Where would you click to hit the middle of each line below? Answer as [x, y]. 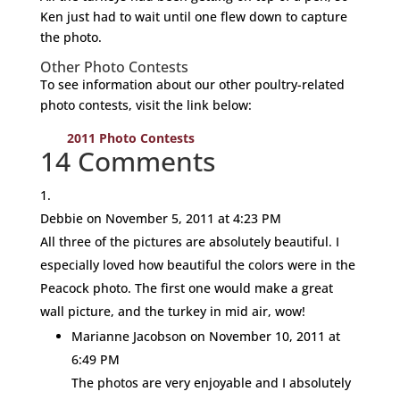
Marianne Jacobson [129, 336]
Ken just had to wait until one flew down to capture [193, 16]
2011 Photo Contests [130, 137]
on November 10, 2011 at [265, 336]
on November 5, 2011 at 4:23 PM [183, 218]
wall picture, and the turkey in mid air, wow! [172, 311]
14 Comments [127, 161]
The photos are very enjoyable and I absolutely [211, 382]
